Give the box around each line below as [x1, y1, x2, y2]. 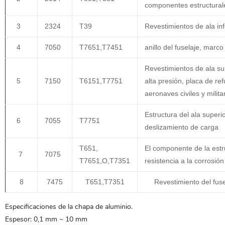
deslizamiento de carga [145, 123, 218, 131]
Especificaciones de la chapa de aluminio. [5, 202, 133, 211]
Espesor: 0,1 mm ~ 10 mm [5, 214, 87, 224]
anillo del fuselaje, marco [145, 43, 223, 51]
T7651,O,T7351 [79, 157, 130, 165]
